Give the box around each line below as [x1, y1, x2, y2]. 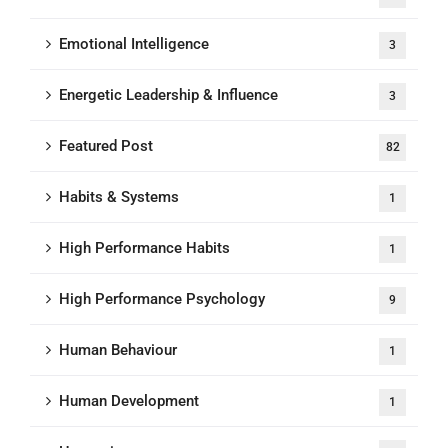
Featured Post [59, 136, 153, 155]
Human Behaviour [59, 340, 177, 359]
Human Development [59, 391, 199, 410]
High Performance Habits [59, 238, 230, 257]
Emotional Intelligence [59, 34, 209, 53]
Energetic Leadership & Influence [59, 85, 278, 104]
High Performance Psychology [59, 289, 265, 308]
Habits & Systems [59, 187, 179, 206]
